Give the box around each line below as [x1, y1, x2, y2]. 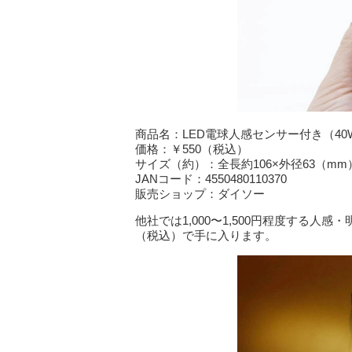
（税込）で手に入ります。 [135, 228, 277, 242]
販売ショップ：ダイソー [135, 186, 265, 200]
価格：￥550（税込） [135, 141, 248, 156]
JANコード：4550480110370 [135, 171, 287, 185]
